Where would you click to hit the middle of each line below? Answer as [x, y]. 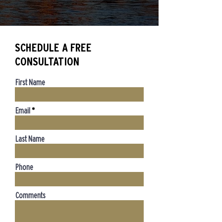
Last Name [30, 139]
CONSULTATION [47, 61]
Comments [30, 195]
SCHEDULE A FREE [53, 48]
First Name [30, 82]
